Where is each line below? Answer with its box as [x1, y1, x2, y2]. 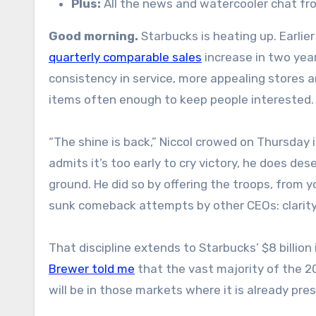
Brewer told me [49, 261, 135, 276]
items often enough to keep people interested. [49, 92, 314, 107]
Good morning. [58, 28, 138, 43]
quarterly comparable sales [49, 49, 202, 64]
